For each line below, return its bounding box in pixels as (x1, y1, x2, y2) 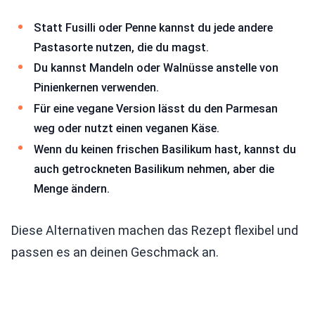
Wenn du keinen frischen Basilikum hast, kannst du (34, 142, 296, 156)
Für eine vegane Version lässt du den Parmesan (34, 101, 278, 115)
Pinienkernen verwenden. (34, 81, 159, 95)
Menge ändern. (34, 181, 110, 195)
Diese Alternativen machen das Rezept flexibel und (11, 223, 298, 238)
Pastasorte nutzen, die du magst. (34, 40, 209, 54)
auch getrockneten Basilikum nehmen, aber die (34, 162, 274, 176)
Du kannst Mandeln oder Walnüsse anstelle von (34, 61, 278, 75)
